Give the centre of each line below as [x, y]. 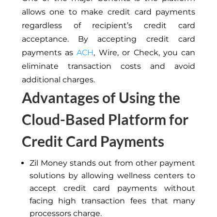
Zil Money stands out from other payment [112, 163]
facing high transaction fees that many [112, 201]
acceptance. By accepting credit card [108, 39]
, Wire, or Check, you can [145, 52]
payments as [49, 52]
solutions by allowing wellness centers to [112, 175]
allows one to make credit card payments [108, 12]
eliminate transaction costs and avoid [108, 66]
